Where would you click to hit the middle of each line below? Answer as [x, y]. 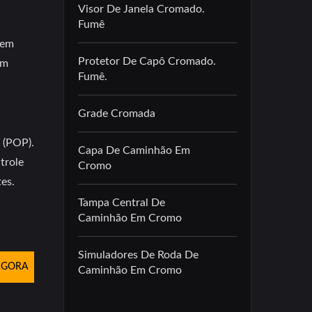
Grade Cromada [117, 114]
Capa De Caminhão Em [134, 150]
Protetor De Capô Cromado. [147, 61]
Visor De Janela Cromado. [141, 9]
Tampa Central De [122, 203]
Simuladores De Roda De [138, 255]
